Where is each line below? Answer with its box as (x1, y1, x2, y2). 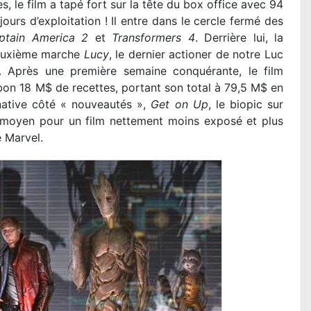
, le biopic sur (208, 97, 284, 112)
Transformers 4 (112, 31, 195, 45)
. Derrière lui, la (194, 31, 284, 45)
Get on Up (151, 97, 208, 112)
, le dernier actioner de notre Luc (108, 47, 283, 62)
